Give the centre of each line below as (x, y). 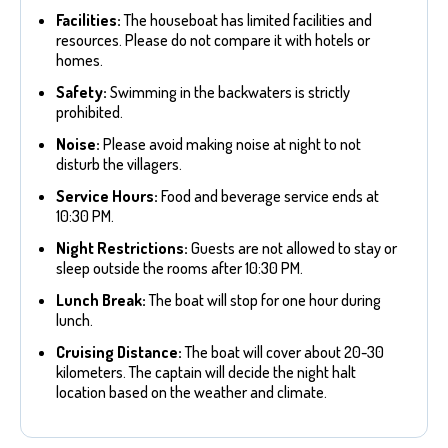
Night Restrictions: (122, 248)
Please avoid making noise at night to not (230, 144)
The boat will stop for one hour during (263, 300)
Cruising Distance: (119, 352)
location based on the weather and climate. (191, 392)
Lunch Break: (101, 300)
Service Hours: (107, 196)
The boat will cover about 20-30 (283, 352)
